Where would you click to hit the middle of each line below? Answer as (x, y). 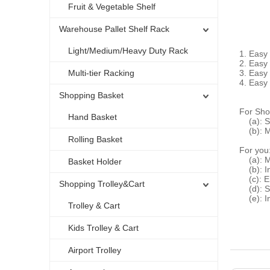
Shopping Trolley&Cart (102, 184)
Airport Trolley (95, 250)
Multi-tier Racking (101, 73)
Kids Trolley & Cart (103, 228)
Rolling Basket (95, 139)
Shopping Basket (91, 95)
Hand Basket (93, 117)
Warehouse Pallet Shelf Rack (114, 29)
